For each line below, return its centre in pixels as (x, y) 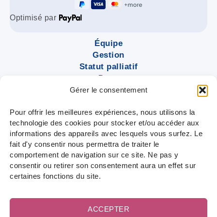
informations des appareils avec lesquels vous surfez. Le (106, 133)
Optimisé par (34, 18)
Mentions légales (44, 187)
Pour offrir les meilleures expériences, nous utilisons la (102, 112)
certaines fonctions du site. (55, 176)
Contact (108, 102)
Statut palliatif (108, 67)
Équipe (108, 44)
